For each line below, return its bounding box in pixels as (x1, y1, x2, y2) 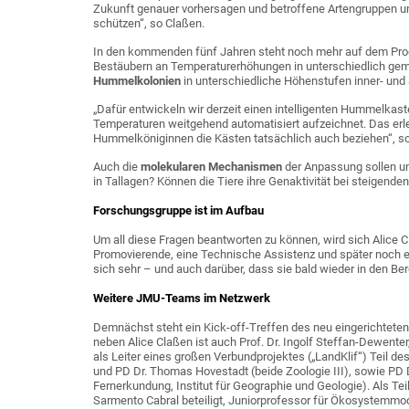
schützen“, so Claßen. (93, 16, 204, 30)
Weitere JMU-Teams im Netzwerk (93, 290, 270, 305)
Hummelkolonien (93, 73, 184, 88)
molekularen (141, 159, 208, 173)
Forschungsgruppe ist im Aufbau (93, 203, 264, 217)
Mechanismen (208, 159, 285, 173)
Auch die (93, 159, 141, 173)
